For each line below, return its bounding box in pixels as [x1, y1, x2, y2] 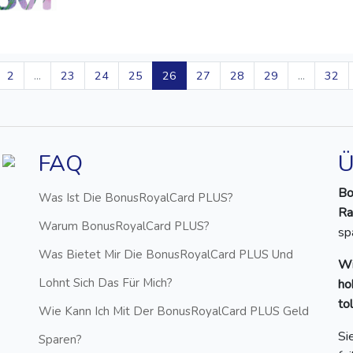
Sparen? [39, 332, 82, 348]
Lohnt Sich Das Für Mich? [39, 275, 173, 292]
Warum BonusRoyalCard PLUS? [39, 218, 210, 235]
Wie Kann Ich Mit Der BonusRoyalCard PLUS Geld [39, 303, 309, 320]
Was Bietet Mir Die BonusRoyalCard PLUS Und [39, 247, 293, 263]
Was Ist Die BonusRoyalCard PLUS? [39, 190, 233, 206]
